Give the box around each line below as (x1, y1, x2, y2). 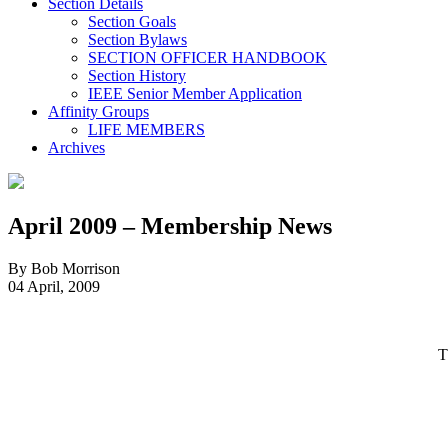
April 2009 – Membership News (8, 212, 332, 239)
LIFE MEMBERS (88, 120, 205, 138)
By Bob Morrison (8, 259, 120, 277)
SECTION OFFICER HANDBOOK (88, 48, 327, 66)
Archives (48, 138, 105, 156)
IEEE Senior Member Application (88, 84, 302, 102)
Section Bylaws (88, 30, 187, 48)
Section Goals (88, 12, 176, 30)
